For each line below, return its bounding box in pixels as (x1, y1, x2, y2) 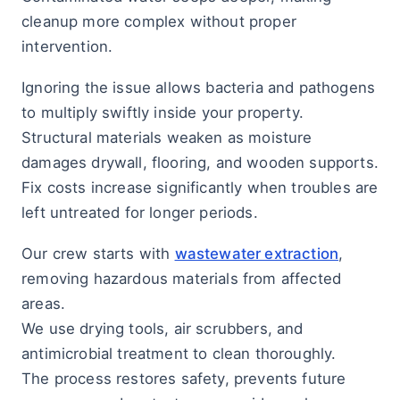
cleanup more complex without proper (21, 12, 296, 30)
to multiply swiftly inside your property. (21, 104, 304, 121)
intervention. (21, 37, 113, 55)
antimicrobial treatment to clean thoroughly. (21, 345, 337, 362)
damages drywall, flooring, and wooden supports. (21, 154, 379, 171)
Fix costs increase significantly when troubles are (21, 179, 379, 196)
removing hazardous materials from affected (21, 270, 342, 287)
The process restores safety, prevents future (21, 370, 346, 387)
